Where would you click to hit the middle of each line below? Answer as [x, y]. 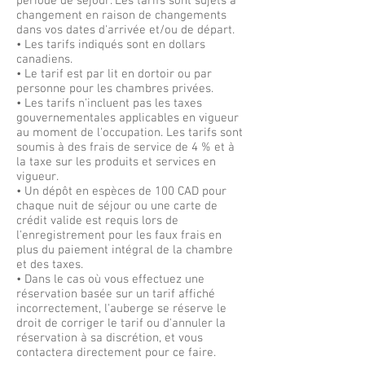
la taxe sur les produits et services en [116, 162]
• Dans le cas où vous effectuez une [110, 279]
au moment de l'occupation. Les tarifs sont [130, 133]
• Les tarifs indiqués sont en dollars [111, 45]
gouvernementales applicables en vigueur [128, 118]
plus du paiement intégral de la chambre [125, 250]
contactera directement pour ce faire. [116, 353]
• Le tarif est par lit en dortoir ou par [114, 74]
